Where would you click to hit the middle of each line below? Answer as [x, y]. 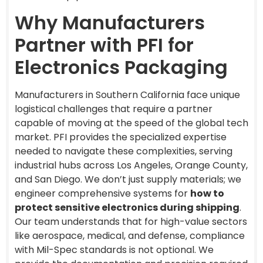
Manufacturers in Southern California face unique [127, 95]
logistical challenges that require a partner [114, 109]
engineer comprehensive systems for [102, 193]
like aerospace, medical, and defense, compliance [130, 235]
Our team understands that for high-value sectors [131, 221]
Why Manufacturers [110, 22]
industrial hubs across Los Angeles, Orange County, [131, 165]
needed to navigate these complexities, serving [124, 151]
